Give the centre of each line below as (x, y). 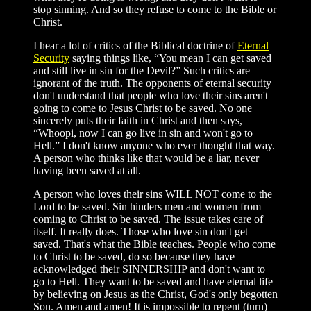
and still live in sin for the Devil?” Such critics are (142, 70)
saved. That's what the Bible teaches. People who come (154, 244)
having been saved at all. (87, 170)
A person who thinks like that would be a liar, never (146, 158)
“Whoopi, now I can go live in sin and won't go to (143, 133)
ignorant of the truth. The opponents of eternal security (152, 83)
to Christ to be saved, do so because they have (134, 256)
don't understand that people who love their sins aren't (151, 95)
